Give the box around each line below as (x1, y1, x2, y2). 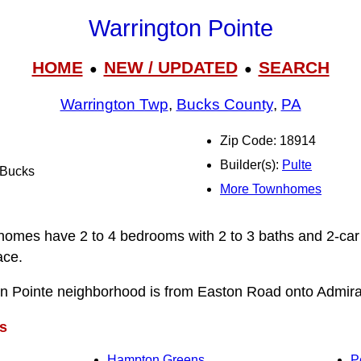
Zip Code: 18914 (220, 134, 316, 147)
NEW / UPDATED (103, 57, 238, 77)
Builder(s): (220, 158, 282, 172)
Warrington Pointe (88, 15, 273, 42)
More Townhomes (220, 182, 322, 196)
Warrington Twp (60, 96, 168, 114)
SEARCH (258, 57, 330, 77)
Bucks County (176, 96, 273, 114)
